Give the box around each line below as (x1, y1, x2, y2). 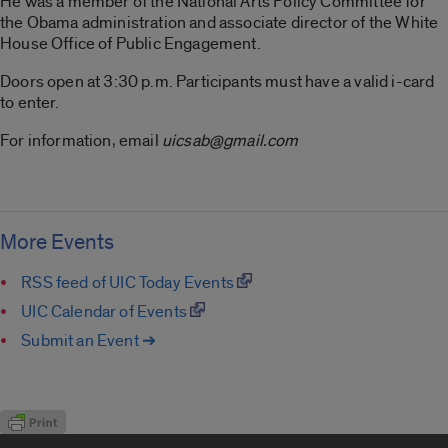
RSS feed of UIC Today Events (21, 272, 238, 294)
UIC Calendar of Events (21, 301, 191, 323)
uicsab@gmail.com (161, 129, 299, 151)
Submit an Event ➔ (21, 330, 157, 352)
